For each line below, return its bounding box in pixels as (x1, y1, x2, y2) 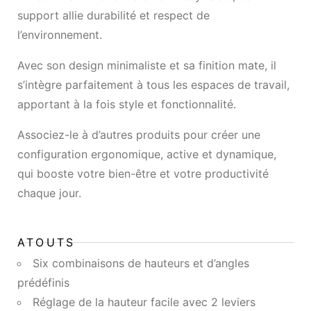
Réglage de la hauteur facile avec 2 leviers (33, 295, 255, 310)
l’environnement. (17, 28, 102, 42)
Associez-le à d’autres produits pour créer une (17, 128, 260, 142)
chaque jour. (17, 186, 81, 201)
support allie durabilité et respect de (17, 8, 210, 23)
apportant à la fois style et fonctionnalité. (17, 97, 236, 112)
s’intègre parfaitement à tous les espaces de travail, (17, 78, 289, 92)
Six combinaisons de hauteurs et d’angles (33, 256, 249, 271)
